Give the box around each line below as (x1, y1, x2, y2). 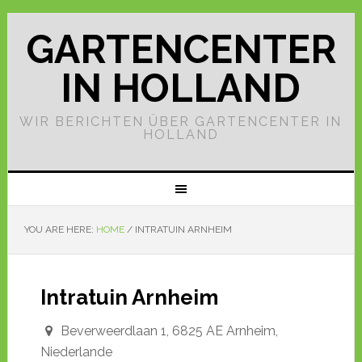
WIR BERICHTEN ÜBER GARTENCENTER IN (19, 114, 343, 129)
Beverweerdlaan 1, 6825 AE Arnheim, (57, 323, 278, 339)
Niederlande (40, 344, 112, 360)
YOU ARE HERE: (23, 224, 96, 235)
